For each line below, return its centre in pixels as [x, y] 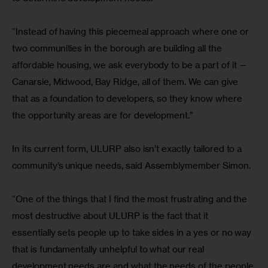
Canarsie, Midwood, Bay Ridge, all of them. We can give [126, 81]
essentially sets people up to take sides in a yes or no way [133, 232]
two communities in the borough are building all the [118, 48]
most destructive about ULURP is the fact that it [111, 215]
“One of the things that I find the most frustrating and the [131, 199]
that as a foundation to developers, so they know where [128, 98]
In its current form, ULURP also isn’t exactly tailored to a [128, 148]
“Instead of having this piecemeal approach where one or [132, 31]
